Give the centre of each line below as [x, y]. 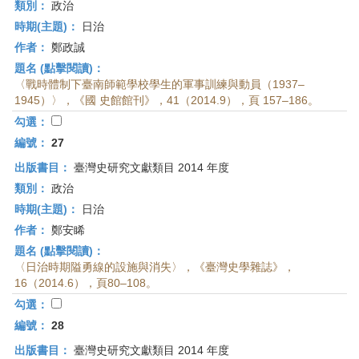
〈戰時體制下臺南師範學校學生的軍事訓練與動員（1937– [159, 84]
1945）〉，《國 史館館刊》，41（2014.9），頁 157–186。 [167, 100]
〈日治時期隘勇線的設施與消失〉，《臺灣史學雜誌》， [155, 267]
